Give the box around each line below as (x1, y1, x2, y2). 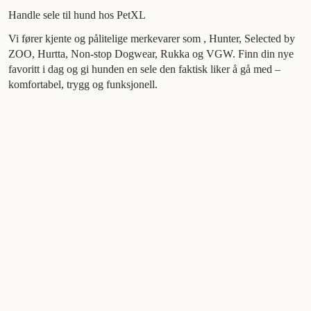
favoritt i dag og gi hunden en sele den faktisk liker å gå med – (8, 63, 280, 76)
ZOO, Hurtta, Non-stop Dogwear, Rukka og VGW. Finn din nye (8, 48, 294, 60)
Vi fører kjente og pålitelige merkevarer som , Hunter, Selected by (8, 33, 295, 45)
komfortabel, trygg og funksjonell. (8, 78, 158, 91)
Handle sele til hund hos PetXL (8, 9, 146, 22)
